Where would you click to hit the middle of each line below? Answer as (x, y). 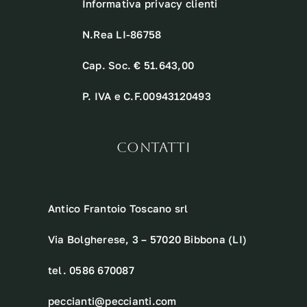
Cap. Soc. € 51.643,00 (138, 65)
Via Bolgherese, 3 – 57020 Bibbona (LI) (147, 240)
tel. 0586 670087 (91, 270)
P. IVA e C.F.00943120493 (146, 96)
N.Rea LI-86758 (122, 35)
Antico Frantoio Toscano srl (118, 209)
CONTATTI (153, 148)
